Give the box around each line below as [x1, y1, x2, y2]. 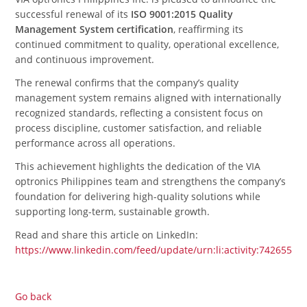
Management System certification [15, 23, 174, 36]
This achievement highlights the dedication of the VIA [15, 160, 261, 173]
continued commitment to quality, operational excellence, [15, 38, 280, 51]
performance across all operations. [15, 136, 176, 150]
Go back [15, 290, 52, 304]
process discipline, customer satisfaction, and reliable [15, 121, 262, 135]
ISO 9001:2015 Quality [131, 8, 234, 21]
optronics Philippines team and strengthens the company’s [15, 175, 286, 188]
